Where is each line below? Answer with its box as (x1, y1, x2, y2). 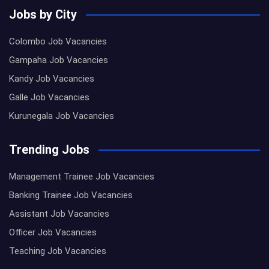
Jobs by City (9, 7, 77, 22)
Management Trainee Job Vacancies (9, 171, 154, 183)
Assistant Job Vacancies (9, 208, 109, 220)
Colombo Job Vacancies (9, 36, 107, 47)
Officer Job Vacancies (9, 227, 97, 238)
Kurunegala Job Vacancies (9, 110, 114, 122)
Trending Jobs (9, 142, 89, 157)
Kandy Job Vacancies (9, 73, 94, 85)
